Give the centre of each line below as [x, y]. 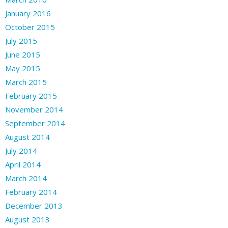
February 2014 [31, 192]
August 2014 [27, 137]
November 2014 [34, 109]
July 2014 [21, 150]
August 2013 [27, 219]
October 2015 [30, 27]
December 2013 [34, 205]
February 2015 [31, 95]
